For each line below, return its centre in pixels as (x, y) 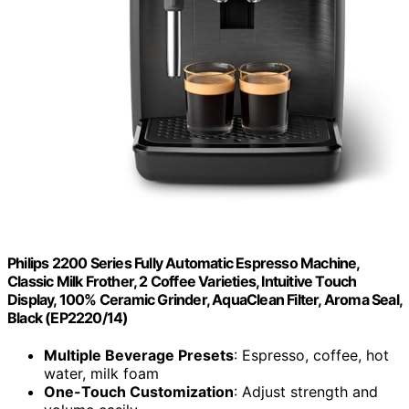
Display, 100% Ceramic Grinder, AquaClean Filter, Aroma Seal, (205, 299)
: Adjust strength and (306, 391)
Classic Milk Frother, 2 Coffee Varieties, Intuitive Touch (182, 281)
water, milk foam (101, 373)
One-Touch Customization (139, 391)
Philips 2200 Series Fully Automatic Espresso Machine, (184, 262)
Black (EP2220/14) (68, 317)
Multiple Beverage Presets (139, 355)
